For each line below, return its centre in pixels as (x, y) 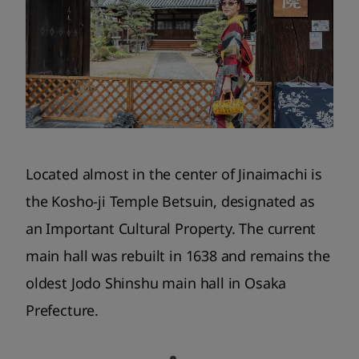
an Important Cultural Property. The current (171, 228)
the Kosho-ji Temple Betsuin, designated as (170, 201)
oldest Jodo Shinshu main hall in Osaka (156, 282)
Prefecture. (63, 310)
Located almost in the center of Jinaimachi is (174, 173)
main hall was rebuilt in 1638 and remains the (178, 255)
